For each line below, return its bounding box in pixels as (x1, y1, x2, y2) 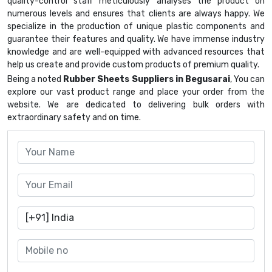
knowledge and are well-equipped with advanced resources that (7, 47, 265, 58)
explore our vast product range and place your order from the (7, 87, 265, 98)
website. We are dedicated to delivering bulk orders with (7, 100, 265, 110)
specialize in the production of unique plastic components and (7, 21, 265, 32)
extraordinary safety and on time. (7, 112, 141, 123)
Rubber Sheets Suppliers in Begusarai (63, 74, 230, 85)
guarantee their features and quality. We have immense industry (7, 34, 265, 45)
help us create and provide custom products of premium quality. (7, 59, 259, 70)
